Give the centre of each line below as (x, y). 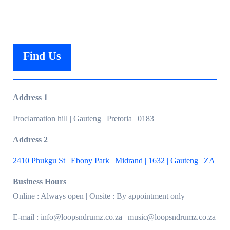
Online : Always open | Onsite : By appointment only (99, 196)
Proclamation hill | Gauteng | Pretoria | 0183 (83, 118)
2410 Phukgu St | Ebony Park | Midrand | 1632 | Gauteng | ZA (114, 160)
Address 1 (30, 97)
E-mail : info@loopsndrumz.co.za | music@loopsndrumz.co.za (114, 217)
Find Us (42, 55)
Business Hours (39, 181)
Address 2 (30, 139)
